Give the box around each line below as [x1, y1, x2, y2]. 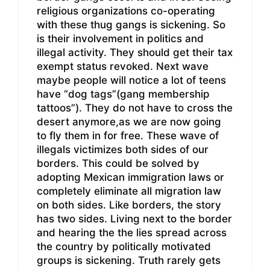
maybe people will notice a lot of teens [37, 74, 226, 86]
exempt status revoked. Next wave [37, 60, 209, 72]
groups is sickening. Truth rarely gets [37, 254, 221, 266]
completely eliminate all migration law [37, 184, 221, 197]
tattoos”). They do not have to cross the [37, 101, 233, 114]
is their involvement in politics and [37, 32, 204, 45]
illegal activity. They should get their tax [37, 46, 233, 58]
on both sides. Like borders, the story [37, 198, 221, 211]
